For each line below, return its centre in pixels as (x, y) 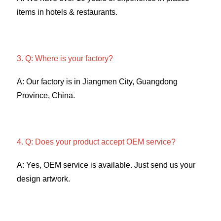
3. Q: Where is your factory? (66, 59)
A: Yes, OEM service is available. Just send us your (106, 165)
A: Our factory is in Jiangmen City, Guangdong (97, 82)
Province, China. (47, 96)
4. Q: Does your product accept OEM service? (97, 142)
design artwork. (44, 179)
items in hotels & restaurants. (68, 12)
